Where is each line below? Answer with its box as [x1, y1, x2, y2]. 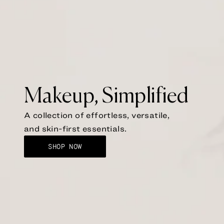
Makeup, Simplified [24, 85, 189, 107]
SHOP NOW [48, 141, 82, 151]
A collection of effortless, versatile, [24, 110, 170, 119]
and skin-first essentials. [24, 123, 127, 133]
